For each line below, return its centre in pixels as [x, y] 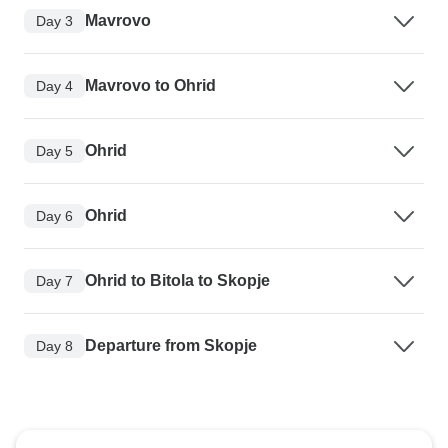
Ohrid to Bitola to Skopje [177, 281]
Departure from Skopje [171, 346]
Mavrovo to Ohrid [150, 86]
